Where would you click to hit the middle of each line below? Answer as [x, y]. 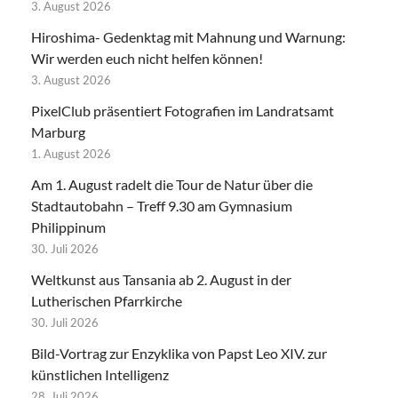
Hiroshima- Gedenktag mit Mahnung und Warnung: [188, 36]
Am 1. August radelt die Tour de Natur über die [172, 184]
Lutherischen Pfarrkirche [107, 300]
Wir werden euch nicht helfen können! [147, 58]
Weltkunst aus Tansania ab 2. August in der [161, 279]
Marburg [58, 131]
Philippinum [68, 227]
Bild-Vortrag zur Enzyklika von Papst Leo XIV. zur [179, 353]
